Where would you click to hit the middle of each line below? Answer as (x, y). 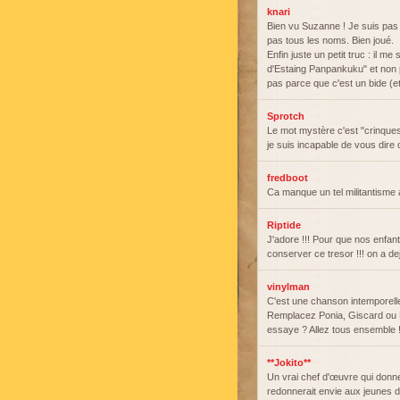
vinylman (288, 287)
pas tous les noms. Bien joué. (330, 40)
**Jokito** (289, 362)
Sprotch (286, 116)
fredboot (287, 178)
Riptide (284, 225)
